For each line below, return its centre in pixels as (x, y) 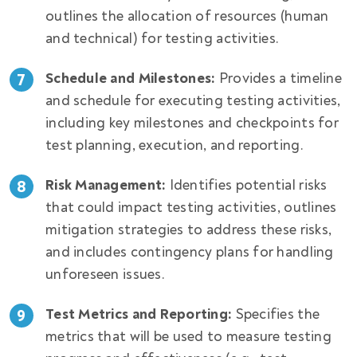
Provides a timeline (279, 78)
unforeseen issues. (105, 274)
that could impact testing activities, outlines (191, 207)
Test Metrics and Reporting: (139, 314)
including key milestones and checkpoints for (192, 123)
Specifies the (276, 314)
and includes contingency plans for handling (190, 252)
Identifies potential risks (247, 185)
